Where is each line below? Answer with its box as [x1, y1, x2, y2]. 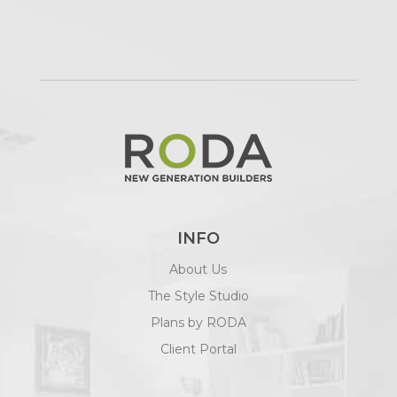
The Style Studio [147, 287, 249, 304]
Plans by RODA [150, 314, 246, 331]
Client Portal [160, 340, 237, 357]
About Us [169, 261, 228, 277]
